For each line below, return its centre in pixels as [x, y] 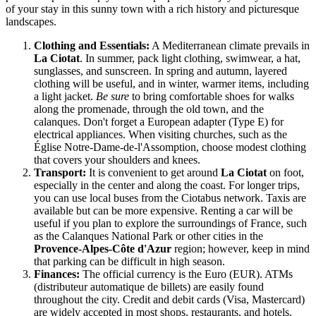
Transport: [60, 172]
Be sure [113, 96]
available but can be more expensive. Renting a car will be [163, 210]
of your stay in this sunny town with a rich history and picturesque [152, 8]
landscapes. [31, 21]
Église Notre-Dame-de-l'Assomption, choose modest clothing [170, 147]
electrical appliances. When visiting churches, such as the [160, 134]
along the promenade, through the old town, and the [149, 109]
